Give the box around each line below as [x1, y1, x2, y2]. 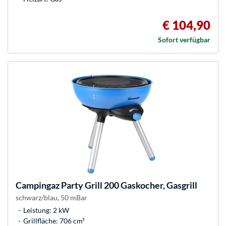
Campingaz [16, 180, 60, 191]
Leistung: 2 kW [23, 206, 69, 215]
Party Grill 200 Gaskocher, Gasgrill [60, 180, 197, 191]
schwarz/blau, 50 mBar [16, 193, 87, 202]
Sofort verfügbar [158, 35, 210, 44]
